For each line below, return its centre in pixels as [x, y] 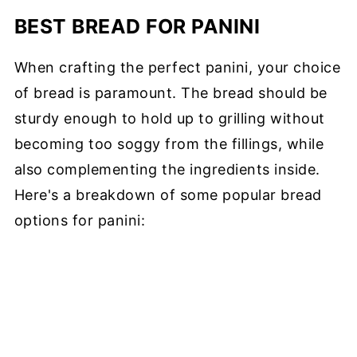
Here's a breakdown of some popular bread [168, 194]
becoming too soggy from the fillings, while [169, 143]
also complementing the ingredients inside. [167, 169]
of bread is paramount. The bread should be [171, 92]
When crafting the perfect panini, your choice [177, 67]
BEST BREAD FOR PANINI [137, 26]
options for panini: [80, 220]
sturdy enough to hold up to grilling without [169, 118]
